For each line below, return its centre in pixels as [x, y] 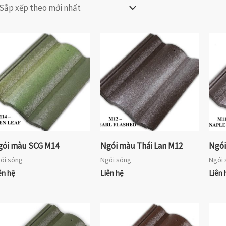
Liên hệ [112, 173]
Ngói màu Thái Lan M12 [141, 146]
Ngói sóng [116, 160]
